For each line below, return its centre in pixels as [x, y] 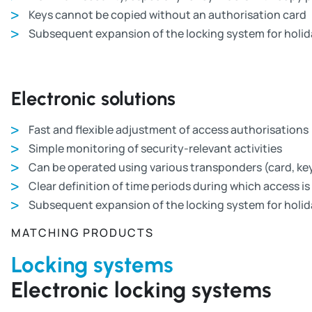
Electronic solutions [93, 98]
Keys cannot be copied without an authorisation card [167, 14]
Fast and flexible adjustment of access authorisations [169, 129]
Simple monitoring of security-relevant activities [155, 148]
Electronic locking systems [141, 290]
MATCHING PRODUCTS [83, 232]
